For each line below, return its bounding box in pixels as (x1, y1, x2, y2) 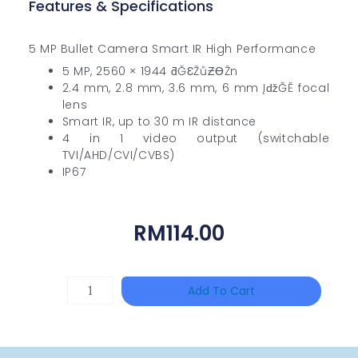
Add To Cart (188, 283, 255, 300)
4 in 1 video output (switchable (62, 129, 330, 146)
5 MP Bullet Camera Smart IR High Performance (28, 40, 316, 57)
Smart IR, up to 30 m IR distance (62, 113, 257, 129)
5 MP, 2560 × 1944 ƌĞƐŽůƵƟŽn (62, 62, 239, 79)
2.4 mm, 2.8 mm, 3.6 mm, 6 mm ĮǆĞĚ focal (62, 79, 330, 96)
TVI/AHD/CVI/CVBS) (62, 146, 176, 163)
